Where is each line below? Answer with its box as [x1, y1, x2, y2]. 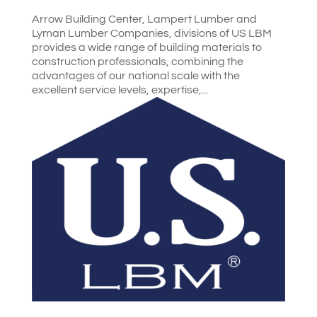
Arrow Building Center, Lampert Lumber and [31, 13, 257, 25]
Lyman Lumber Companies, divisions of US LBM [31, 27, 272, 39]
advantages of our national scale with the [31, 69, 240, 81]
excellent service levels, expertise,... [31, 83, 208, 96]
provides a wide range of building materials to [31, 41, 262, 53]
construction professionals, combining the [31, 55, 243, 67]
